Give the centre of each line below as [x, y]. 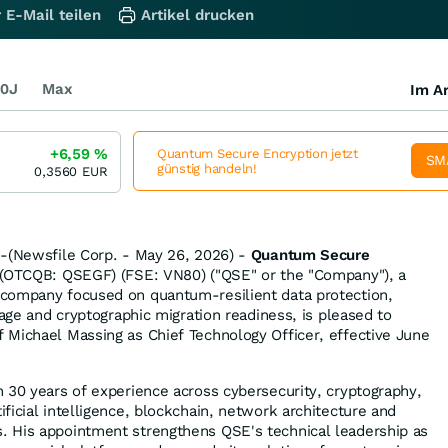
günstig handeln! [207, 168]
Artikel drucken [197, 14]
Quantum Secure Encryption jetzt [257, 153]
